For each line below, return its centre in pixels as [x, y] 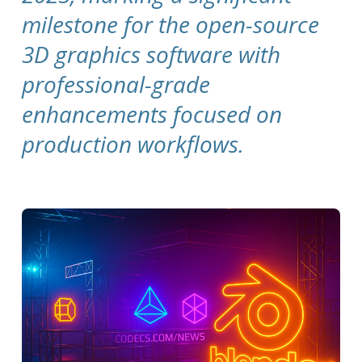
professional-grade [116, 84]
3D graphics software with [152, 54]
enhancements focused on [152, 114]
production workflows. [133, 143]
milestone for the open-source [171, 24]
